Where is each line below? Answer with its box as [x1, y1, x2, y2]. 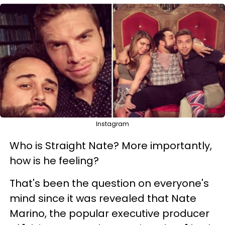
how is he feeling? [10, 153, 99, 168]
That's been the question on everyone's [10, 176, 209, 190]
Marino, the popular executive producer [10, 206, 209, 220]
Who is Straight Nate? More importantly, [10, 138, 212, 153]
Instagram [96, 119, 129, 128]
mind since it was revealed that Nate [10, 191, 196, 205]
